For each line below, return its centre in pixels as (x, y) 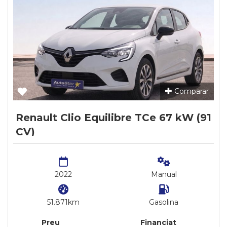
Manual (164, 174)
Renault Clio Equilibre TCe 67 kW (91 (113, 118)
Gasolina (164, 202)
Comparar (191, 91)
